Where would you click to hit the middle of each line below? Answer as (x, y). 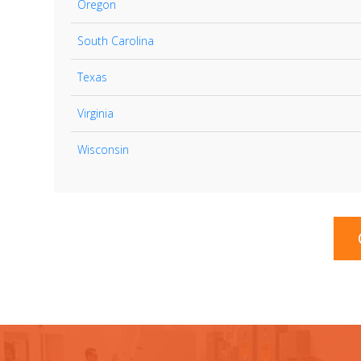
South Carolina (116, 41)
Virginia (95, 113)
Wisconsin (103, 149)
